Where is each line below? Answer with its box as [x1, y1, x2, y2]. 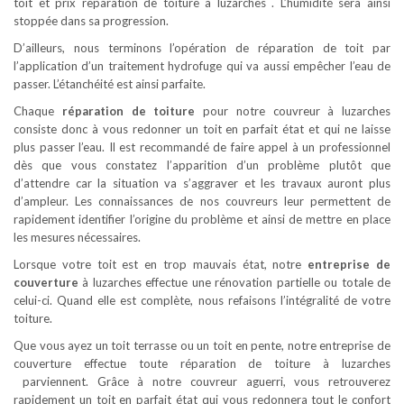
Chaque [14, 104, 62, 118]
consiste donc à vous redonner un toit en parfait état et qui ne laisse [14, 122, 390, 136]
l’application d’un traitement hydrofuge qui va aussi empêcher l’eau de [14, 59, 390, 73]
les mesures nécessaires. [14, 230, 141, 244]
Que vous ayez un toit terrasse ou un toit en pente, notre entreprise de [14, 338, 390, 353]
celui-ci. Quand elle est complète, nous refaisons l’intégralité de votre [14, 293, 390, 308]
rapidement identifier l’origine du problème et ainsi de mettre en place [14, 212, 390, 226]
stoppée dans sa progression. [14, 14, 169, 28]
